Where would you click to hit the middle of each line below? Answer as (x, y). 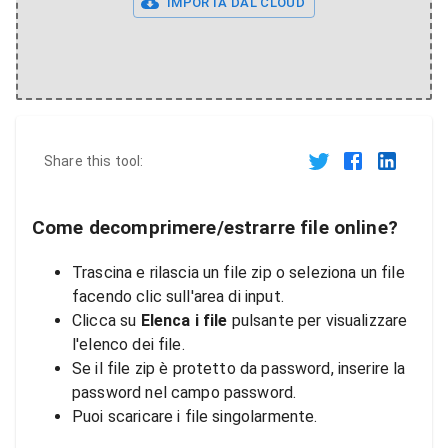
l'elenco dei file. (128, 344)
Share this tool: (94, 161)
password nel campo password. (184, 392)
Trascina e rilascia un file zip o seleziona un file (238, 272)
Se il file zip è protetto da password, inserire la (239, 368)
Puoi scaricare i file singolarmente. (195, 416)
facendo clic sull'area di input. (178, 296)
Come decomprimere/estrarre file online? (215, 228)
